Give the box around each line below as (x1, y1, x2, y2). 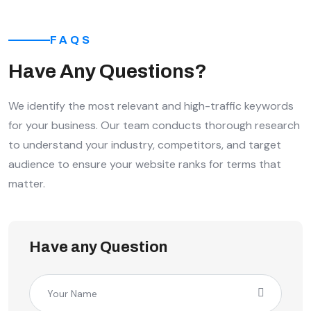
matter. (8, 176, 45, 192)
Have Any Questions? (8, 60, 207, 83)
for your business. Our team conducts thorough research (8, 118, 300, 133)
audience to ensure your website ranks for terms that (8, 157, 281, 172)
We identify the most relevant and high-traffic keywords (8, 99, 294, 114)
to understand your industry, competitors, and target (8, 137, 281, 153)
